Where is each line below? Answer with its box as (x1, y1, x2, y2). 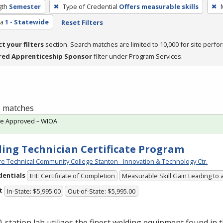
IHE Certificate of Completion (29, 171, 115, 181)
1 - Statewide (4, 17, 49, 26)
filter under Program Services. (92, 51, 183, 61)
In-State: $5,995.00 (6, 186, 61, 196)
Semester (8, 1, 41, 11)
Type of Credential (62, 1, 117, 11)
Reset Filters (61, 17, 103, 27)
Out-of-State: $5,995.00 (68, 186, 136, 196)
